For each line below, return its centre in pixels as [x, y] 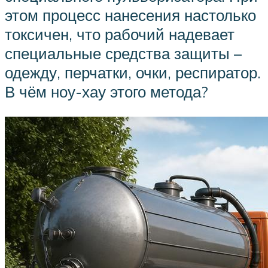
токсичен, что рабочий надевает [120, 34]
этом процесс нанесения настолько [130, 15]
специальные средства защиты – [123, 54]
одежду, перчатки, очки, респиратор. [133, 73]
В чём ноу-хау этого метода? [106, 92]
